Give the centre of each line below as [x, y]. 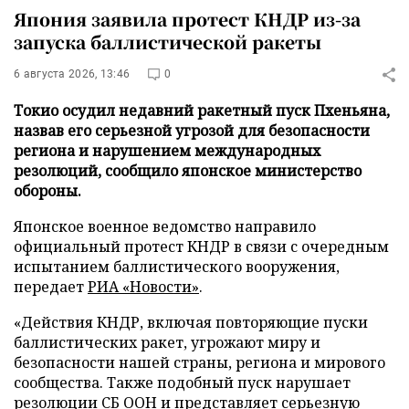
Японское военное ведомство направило [165, 226]
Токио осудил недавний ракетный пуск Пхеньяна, [202, 110]
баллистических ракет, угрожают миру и [167, 342]
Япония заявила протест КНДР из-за [187, 19]
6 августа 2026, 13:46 [72, 74]
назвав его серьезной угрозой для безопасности [192, 131]
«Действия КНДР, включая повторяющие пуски [191, 322]
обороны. [47, 191]
